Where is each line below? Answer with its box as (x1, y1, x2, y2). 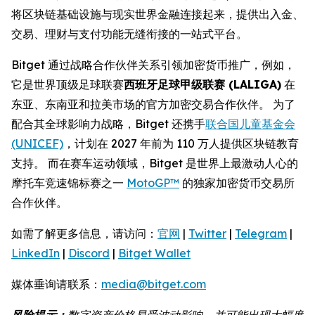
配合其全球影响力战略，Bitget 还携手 (11, 116, 205, 131)
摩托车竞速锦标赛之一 (11, 175, 127, 190)
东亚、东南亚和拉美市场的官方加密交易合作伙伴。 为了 (11, 96, 295, 111)
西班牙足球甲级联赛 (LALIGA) (124, 77, 281, 91)
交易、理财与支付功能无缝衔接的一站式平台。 (11, 26, 247, 41)
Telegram (235, 226, 287, 240)
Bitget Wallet (118, 245, 191, 260)
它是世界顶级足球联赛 (11, 77, 124, 91)
